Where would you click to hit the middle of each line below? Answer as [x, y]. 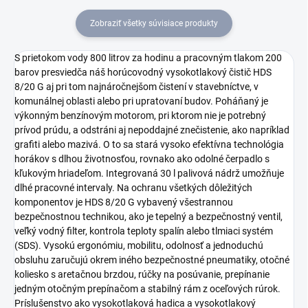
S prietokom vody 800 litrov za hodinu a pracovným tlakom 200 [148, 57]
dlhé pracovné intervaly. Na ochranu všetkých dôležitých [133, 187]
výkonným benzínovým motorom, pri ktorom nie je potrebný [140, 115]
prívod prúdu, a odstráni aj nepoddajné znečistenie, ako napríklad [152, 130]
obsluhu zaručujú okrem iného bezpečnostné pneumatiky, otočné [152, 260]
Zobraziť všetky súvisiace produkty [154, 23]
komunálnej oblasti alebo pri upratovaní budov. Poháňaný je [141, 101]
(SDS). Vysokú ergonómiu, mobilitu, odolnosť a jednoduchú [139, 245]
